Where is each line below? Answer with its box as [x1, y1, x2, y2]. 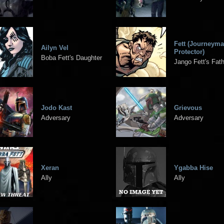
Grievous [174, 103, 202, 111]
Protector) [174, 47, 204, 55]
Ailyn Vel [41, 43, 68, 51]
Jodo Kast [41, 103, 72, 111]
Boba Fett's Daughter [41, 53, 102, 61]
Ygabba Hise [174, 163, 213, 171]
